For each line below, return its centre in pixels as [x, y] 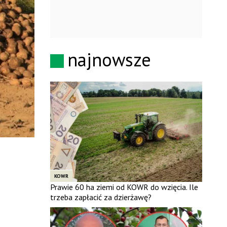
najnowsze [109, 60]
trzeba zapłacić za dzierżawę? [101, 197]
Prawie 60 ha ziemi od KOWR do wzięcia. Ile [124, 187]
